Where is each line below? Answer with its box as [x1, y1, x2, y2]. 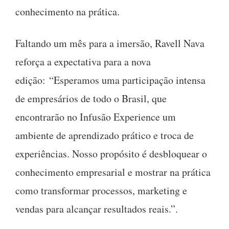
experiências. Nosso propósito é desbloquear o [15, 146, 207, 161]
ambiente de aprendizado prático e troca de [15, 128, 194, 142]
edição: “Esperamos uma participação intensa [15, 73, 205, 87]
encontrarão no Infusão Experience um [15, 109, 176, 124]
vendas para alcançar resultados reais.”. [15, 201, 178, 216]
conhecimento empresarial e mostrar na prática [15, 165, 211, 179]
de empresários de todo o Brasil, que [15, 91, 167, 105]
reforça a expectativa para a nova [15, 54, 151, 68]
